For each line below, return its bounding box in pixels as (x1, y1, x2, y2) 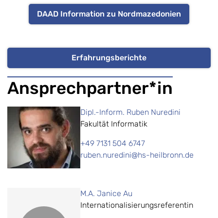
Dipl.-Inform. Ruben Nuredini (80, 108, 181, 117)
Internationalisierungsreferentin (80, 200, 193, 210)
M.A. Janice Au (80, 189, 132, 199)
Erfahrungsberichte (72, 53, 146, 63)
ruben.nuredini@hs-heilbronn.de (80, 150, 194, 160)
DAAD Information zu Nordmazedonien (37, 9, 181, 19)
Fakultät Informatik (80, 119, 147, 129)
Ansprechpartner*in (7, 78, 173, 99)
